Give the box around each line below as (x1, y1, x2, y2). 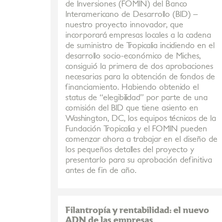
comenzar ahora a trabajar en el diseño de (65, 135, 218, 143)
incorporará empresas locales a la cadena (65, 31, 211, 39)
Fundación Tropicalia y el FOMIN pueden (65, 125, 207, 133)
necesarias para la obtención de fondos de (65, 73, 215, 81)
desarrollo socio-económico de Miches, (65, 52, 201, 60)
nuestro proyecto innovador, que (65, 21, 183, 29)
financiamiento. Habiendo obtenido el (65, 83, 199, 91)
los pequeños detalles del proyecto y (65, 146, 194, 154)
